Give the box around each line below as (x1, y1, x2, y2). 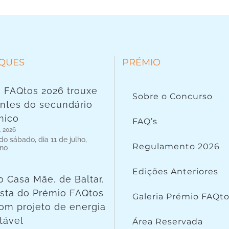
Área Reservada (132, 217, 203, 226)
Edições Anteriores (132, 167, 218, 176)
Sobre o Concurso (132, 91, 213, 101)
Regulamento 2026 (132, 142, 220, 151)
